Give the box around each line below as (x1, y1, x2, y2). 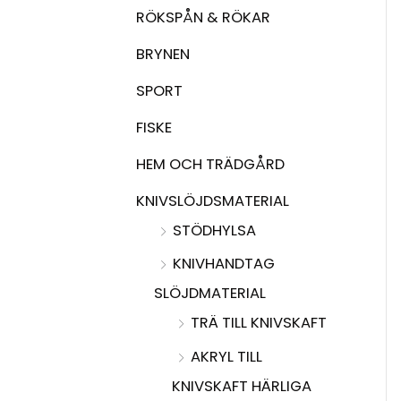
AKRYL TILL (191, 346, 262, 367)
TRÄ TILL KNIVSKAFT (191, 312, 327, 334)
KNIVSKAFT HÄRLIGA (172, 375, 311, 397)
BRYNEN (136, 43, 190, 64)
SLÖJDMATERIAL (154, 283, 266, 304)
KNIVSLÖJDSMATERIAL (136, 191, 289, 212)
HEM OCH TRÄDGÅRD (136, 154, 285, 175)
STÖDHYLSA (173, 220, 256, 242)
